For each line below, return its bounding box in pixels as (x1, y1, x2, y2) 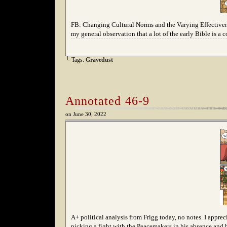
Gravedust (86, 56, 113, 63)
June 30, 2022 (73, 111, 106, 117)
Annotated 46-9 (65, 94, 149, 107)
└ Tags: (65, 56, 86, 63)
